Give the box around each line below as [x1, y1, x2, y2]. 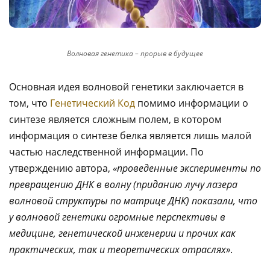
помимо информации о [135, 96, 248, 110]
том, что [9, 96, 50, 110]
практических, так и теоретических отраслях [9, 243, 226, 257]
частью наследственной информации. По [9, 145, 204, 159]
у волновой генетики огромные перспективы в [9, 210, 225, 224]
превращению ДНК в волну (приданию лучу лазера [9, 178, 237, 192]
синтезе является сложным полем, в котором [9, 113, 222, 127]
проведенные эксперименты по [117, 162, 261, 175]
